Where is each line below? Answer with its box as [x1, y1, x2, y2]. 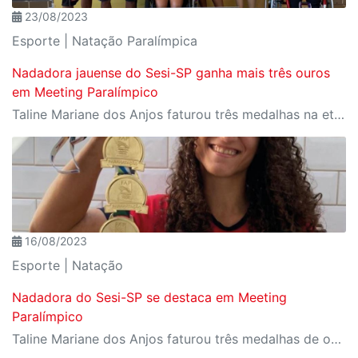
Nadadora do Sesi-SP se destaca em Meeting [12, 289, 287, 306]
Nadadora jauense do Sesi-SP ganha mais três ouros [12, 65, 330, 82]
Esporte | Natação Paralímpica [12, 33, 197, 50]
